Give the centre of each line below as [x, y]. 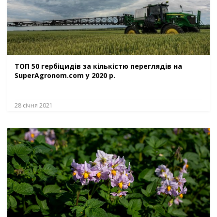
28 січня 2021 [34, 105]
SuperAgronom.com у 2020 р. [65, 75]
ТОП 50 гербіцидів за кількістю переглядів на [98, 66]
